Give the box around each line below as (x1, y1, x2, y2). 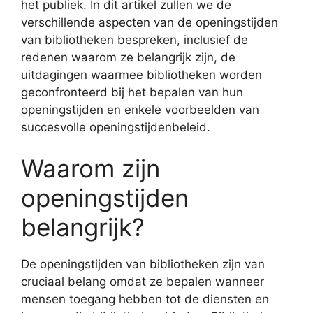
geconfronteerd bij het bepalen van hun (21, 85, 243, 99)
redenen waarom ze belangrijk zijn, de (21, 50, 235, 64)
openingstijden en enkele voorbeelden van (21, 102, 259, 117)
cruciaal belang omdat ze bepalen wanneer (21, 275, 264, 289)
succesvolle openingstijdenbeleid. (21, 119, 210, 134)
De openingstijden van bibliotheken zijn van (21, 257, 265, 271)
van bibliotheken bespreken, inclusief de (21, 32, 248, 47)
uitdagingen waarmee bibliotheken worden (21, 67, 262, 82)
